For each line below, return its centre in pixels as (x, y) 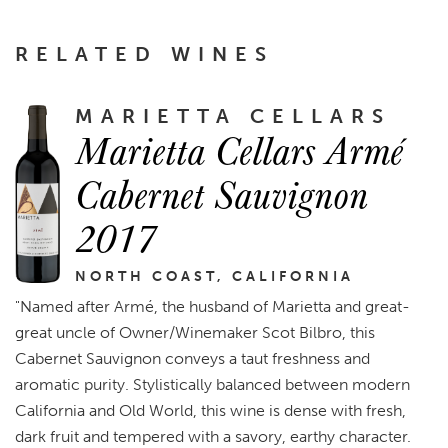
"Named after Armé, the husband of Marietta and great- (212, 307)
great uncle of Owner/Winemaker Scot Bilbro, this (195, 333)
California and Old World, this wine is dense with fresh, (210, 411)
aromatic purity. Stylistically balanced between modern (212, 385)
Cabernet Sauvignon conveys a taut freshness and (192, 359)
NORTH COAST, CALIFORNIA (214, 277)
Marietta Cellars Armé (238, 149)
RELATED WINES (144, 54)
